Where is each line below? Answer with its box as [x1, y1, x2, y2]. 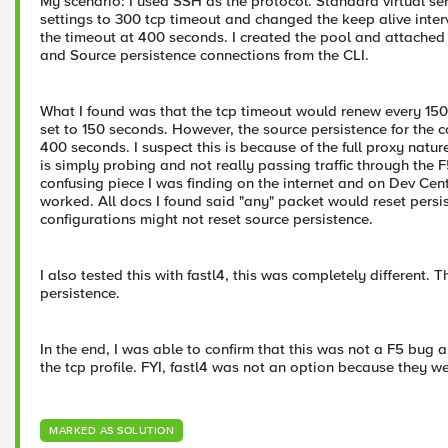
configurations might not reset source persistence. [40, 210, 373, 228]
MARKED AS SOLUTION [49, 424, 174, 437]
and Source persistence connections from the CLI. [40, 46, 369, 64]
